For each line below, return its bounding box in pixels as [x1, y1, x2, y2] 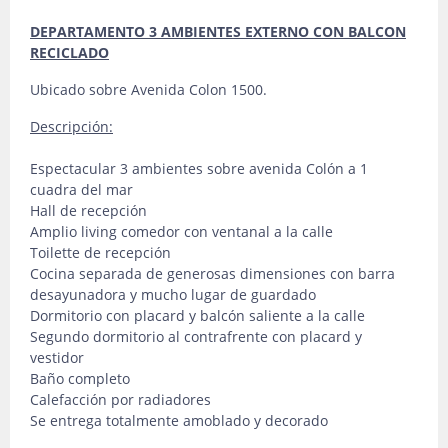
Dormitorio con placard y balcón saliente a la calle [30, 306, 365, 325]
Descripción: [30, 117, 113, 136]
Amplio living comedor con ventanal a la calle [30, 222, 333, 241]
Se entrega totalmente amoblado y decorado [30, 411, 328, 430]
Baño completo [30, 369, 130, 388]
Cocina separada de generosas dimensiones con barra [30, 264, 395, 283]
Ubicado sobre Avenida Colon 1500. [30, 80, 267, 99]
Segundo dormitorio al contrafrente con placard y [30, 327, 362, 346]
